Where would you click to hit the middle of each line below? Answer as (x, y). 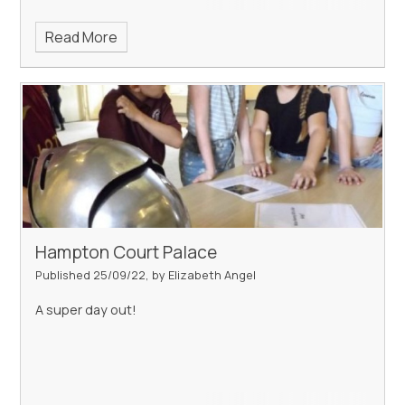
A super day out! (86, 310)
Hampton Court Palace (127, 253)
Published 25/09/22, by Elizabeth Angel (146, 275)
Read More (81, 37)
